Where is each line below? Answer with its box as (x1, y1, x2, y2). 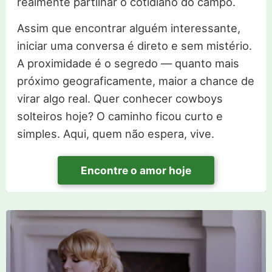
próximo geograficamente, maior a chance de (16, 74, 254, 88)
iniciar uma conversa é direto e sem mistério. (16, 39, 252, 53)
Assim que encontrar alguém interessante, (16, 21, 240, 35)
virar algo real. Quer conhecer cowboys (16, 92, 223, 106)
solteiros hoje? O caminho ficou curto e (16, 109, 223, 123)
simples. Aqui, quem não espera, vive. (16, 127, 214, 141)
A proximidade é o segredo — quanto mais (16, 56, 239, 70)
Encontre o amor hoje (81, 164, 191, 177)
